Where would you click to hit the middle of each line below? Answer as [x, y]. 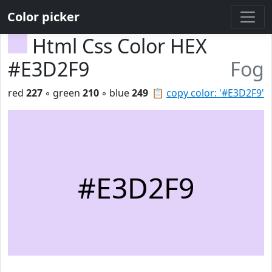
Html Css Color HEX [120, 46]
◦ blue [115, 93]
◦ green [63, 93]
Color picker [43, 17]
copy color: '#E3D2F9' [215, 93]
